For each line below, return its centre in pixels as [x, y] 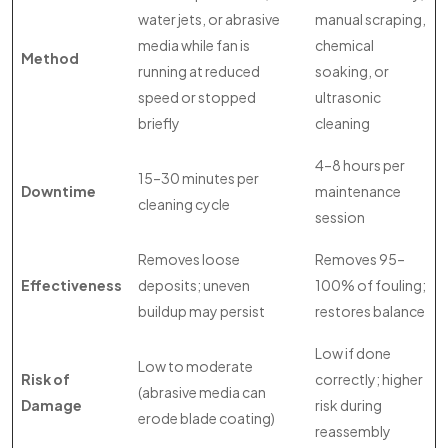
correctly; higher [369, 379]
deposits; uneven [194, 285]
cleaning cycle [184, 204]
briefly [159, 123]
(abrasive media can [202, 392]
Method [50, 58]
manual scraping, [370, 19]
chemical [344, 45]
